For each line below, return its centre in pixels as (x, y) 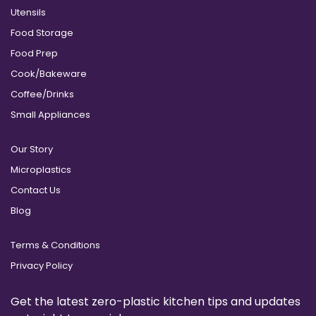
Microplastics (41, 170)
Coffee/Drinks (42, 95)
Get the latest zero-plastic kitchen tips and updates (156, 302)
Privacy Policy (42, 266)
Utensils (28, 13)
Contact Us (36, 190)
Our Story (32, 150)
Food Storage (42, 33)
